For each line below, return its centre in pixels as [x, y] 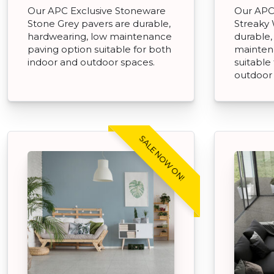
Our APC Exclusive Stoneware [97, 10]
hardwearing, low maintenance [100, 36]
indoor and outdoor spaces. [91, 62]
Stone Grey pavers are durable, [99, 23]
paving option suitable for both [99, 49]
